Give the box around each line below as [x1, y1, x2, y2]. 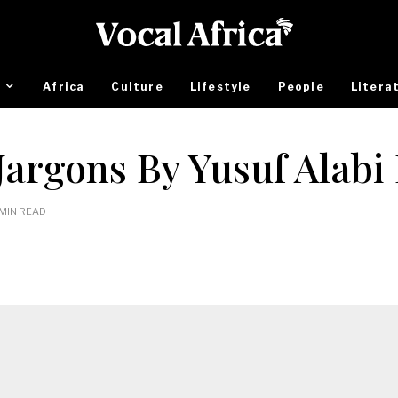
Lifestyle [189, 79, 251, 93]
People [277, 79, 324, 93]
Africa [43, 79, 85, 93]
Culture [111, 79, 163, 93]
